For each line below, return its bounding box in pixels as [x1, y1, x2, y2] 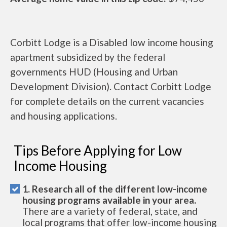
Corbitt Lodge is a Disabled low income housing [10, 36, 213, 48]
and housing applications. [10, 109, 117, 122]
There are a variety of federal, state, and [22, 205, 198, 217]
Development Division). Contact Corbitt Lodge [10, 80, 211, 92]
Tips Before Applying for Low [14, 142, 182, 159]
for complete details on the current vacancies [10, 95, 204, 107]
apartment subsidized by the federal [10, 51, 165, 63]
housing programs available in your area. [22, 194, 196, 206]
